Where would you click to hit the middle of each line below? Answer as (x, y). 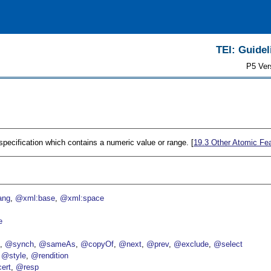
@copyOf (97, 244)
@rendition (50, 256)
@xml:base (35, 198)
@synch (20, 244)
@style (14, 256)
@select (228, 244)
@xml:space (82, 198)
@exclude (191, 244)
